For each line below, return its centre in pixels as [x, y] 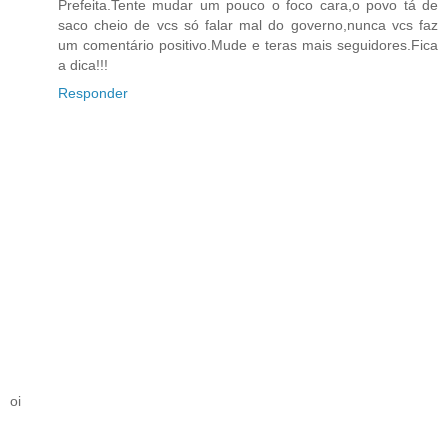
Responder [93, 93]
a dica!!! [83, 65]
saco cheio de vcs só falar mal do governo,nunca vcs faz [248, 25]
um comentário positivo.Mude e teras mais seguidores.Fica [248, 45]
